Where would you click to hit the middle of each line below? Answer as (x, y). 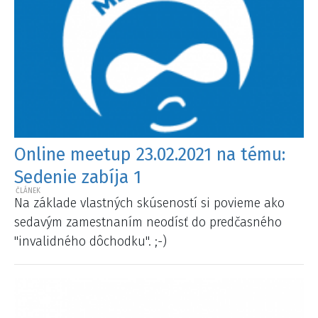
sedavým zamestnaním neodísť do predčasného (148, 223)
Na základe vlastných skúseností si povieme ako (149, 203)
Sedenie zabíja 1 (78, 177)
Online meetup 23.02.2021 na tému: (150, 154)
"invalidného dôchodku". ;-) (91, 242)
